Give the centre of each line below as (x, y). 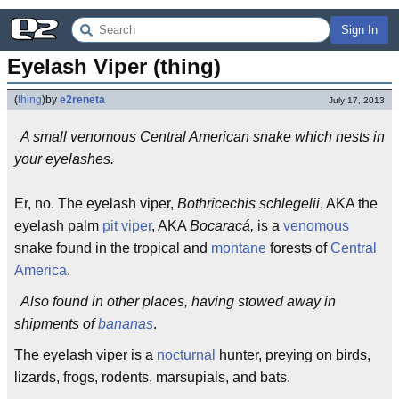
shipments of (56, 324)
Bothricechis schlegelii (248, 204)
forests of (298, 248)
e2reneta (82, 100)
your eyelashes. (64, 159)
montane (239, 248)
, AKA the (349, 204)
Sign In (359, 30)
